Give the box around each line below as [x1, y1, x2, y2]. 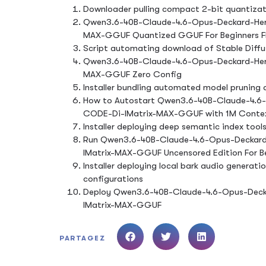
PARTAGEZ [59, 233, 105, 242]
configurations [83, 173, 143, 184]
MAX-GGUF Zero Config [83, 68, 182, 80]
